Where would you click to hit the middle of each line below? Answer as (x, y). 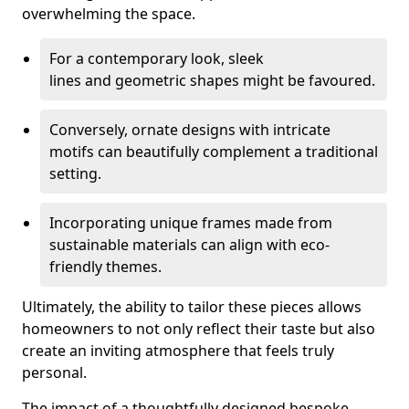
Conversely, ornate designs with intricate (190, 130)
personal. (54, 372)
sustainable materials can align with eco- (189, 245)
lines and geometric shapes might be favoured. (212, 80)
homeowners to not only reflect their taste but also (199, 329)
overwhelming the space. (109, 14)
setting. (75, 173)
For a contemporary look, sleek (157, 58)
